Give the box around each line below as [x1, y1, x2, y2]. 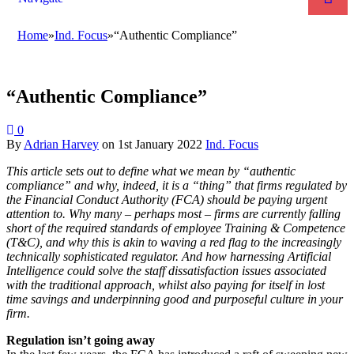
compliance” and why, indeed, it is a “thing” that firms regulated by [6, 178, 347, 192]
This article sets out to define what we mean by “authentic [6, 164, 296, 178]
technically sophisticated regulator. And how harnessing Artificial [6, 249, 331, 263]
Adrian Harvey [24, 137, 99, 151]
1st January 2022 [118, 137, 202, 151]
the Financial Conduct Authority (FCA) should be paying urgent [6, 192, 327, 206]
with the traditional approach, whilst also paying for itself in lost [6, 277, 325, 292]
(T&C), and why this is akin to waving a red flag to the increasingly [6, 235, 341, 249]
